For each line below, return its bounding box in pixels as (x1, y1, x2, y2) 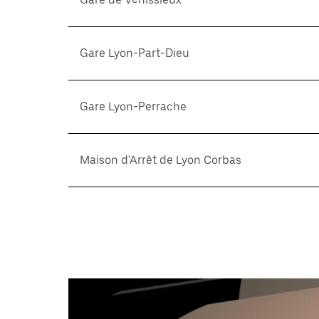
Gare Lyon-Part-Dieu (80, 46, 189, 60)
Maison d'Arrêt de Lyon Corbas (80, 153, 241, 167)
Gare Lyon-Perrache (80, 100, 187, 113)
